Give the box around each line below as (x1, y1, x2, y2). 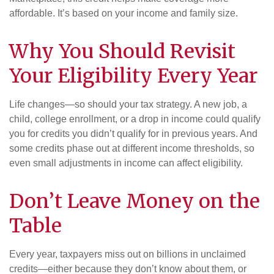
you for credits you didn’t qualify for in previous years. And (9, 128, 257, 139)
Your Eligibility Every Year (9, 64, 257, 89)
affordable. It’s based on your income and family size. (9, 8, 238, 19)
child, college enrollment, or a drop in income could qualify (9, 114, 261, 125)
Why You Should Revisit (9, 39, 235, 64)
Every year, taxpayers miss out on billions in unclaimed (9, 249, 246, 260)
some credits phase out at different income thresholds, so (9, 143, 254, 154)
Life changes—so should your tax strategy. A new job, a (9, 99, 247, 110)
